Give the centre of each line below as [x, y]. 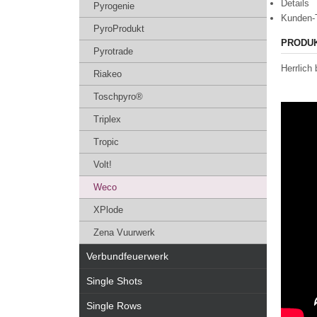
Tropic [106, 142]
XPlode [108, 210]
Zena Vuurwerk [124, 232]
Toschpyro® [118, 97]
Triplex [107, 119]
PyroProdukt [119, 29]
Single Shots [114, 281]
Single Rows [114, 306]
